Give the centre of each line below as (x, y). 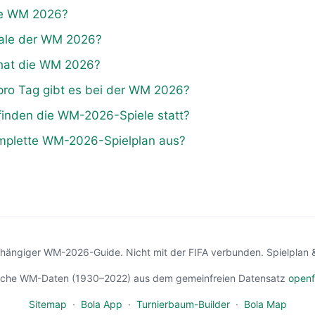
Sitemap (47, 304)
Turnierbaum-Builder (183, 304)
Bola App (101, 304)
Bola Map (265, 304)
